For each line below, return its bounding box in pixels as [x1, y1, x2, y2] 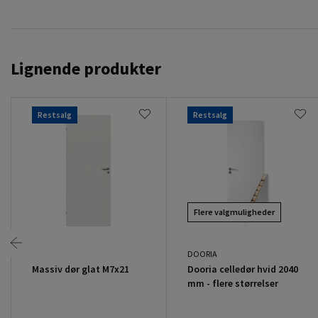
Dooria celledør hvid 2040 [187, 262, 298, 275]
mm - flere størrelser [187, 276, 278, 290]
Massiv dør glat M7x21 [32, 262, 129, 275]
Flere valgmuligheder [193, 206, 275, 217]
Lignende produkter [11, 57, 161, 79]
